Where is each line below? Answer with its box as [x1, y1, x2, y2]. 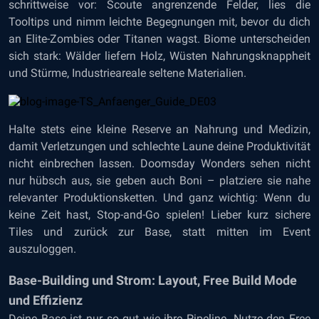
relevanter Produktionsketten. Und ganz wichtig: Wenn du [9, 191, 310, 204]
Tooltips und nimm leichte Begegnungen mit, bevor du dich [9, 15, 310, 28]
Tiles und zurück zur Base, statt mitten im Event [9, 225, 310, 239]
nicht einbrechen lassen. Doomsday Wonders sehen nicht [9, 157, 310, 170]
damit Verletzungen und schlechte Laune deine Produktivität [9, 140, 310, 153]
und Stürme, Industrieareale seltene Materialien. [9, 66, 246, 80]
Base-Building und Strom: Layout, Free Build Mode [9, 273, 297, 288]
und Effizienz [9, 293, 83, 308]
